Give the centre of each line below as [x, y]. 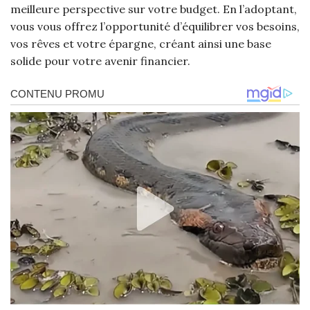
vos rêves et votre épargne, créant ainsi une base [141, 43]
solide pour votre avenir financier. [100, 61]
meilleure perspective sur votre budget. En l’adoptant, [154, 9]
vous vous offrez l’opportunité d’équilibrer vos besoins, [155, 26]
